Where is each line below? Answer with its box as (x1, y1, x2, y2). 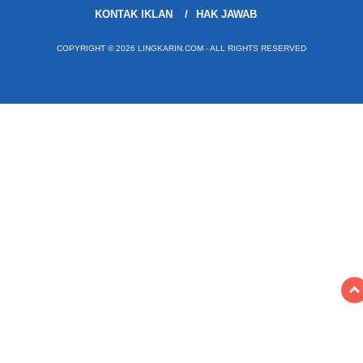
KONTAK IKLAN (94, 8, 173, 20)
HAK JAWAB (195, 8, 257, 20)
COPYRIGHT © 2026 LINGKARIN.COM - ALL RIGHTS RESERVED (57, 44, 306, 53)
